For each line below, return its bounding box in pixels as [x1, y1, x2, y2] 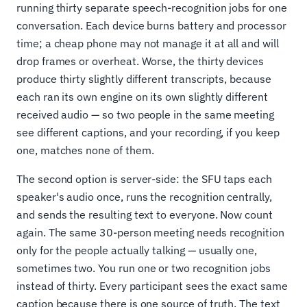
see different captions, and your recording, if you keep [16, 125, 280, 139]
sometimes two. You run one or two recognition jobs [16, 261, 271, 275]
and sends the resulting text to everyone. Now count [16, 208, 273, 221]
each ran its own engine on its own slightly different [16, 90, 268, 103]
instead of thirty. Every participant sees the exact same [16, 279, 288, 293]
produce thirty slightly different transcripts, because [16, 72, 271, 86]
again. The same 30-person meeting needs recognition [16, 225, 284, 239]
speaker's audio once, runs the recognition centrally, [16, 190, 272, 204]
